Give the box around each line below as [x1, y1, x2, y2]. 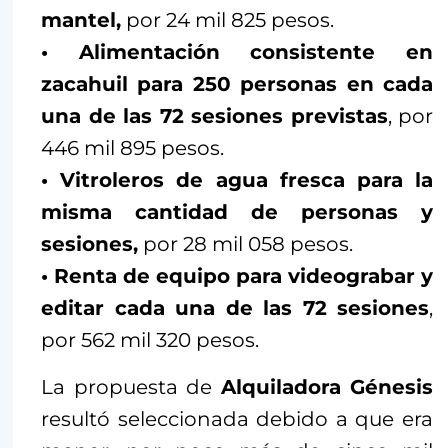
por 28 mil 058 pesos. [138, 232, 353, 257]
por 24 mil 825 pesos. [121, 8, 334, 33]
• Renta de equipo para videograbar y [41, 264, 433, 289]
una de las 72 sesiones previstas [41, 104, 388, 129]
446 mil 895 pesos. [41, 136, 224, 161]
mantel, [41, 8, 121, 33]
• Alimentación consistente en [41, 40, 433, 65]
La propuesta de [41, 375, 221, 400]
